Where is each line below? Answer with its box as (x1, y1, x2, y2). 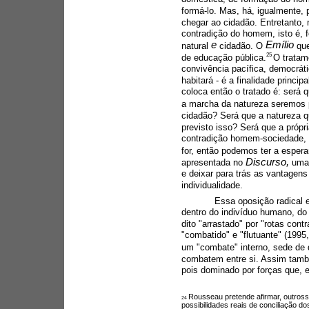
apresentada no (181, 157, 246, 168)
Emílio (265, 39, 297, 51)
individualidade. (181, 180, 243, 191)
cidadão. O (219, 40, 266, 51)
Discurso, (245, 156, 292, 168)
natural (181, 40, 211, 51)
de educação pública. (181, 52, 266, 63)
